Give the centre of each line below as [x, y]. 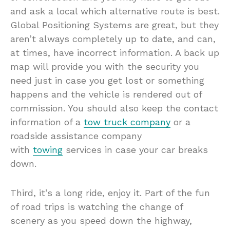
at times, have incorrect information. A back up [115, 52]
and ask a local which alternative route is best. [115, 11]
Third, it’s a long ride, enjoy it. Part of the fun [110, 193]
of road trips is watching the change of [97, 206]
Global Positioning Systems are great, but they [114, 25]
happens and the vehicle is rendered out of [106, 94]
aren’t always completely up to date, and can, [113, 39]
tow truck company [127, 122]
